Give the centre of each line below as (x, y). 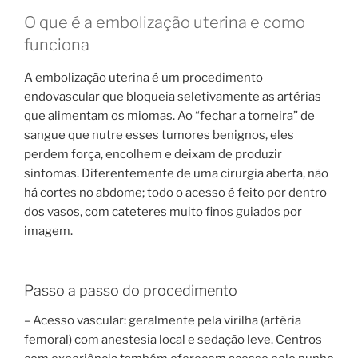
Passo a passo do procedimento (131, 290)
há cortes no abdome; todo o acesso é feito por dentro (175, 193)
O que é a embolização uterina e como (165, 23)
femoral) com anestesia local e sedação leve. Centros (173, 340)
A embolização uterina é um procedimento (143, 78)
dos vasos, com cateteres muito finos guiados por (163, 212)
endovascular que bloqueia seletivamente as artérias (173, 97)
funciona (57, 45)
